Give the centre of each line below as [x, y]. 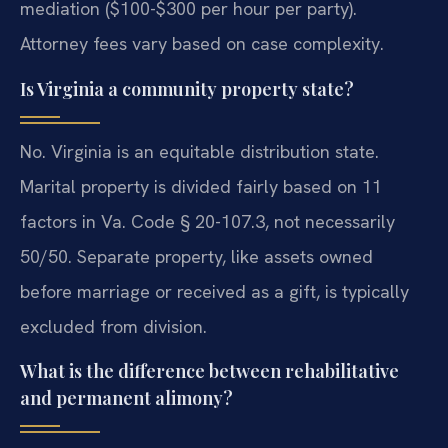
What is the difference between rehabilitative [209, 371]
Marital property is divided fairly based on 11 [201, 186]
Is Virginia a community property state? [187, 88]
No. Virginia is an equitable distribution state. [199, 151]
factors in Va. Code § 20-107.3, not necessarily [207, 221]
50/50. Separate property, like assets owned [196, 256]
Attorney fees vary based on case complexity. [202, 44]
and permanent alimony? [126, 398]
